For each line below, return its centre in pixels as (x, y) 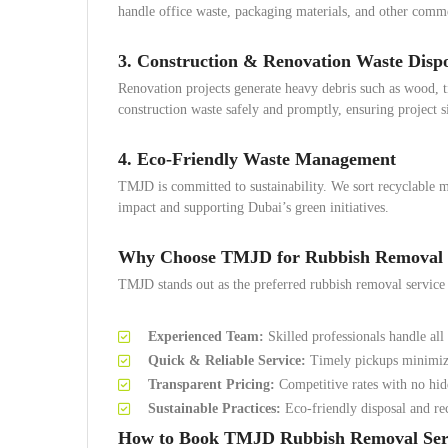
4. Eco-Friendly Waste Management (257, 159)
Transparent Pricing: (211, 384)
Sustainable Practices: (214, 408)
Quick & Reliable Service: (227, 360)
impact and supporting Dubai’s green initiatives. (253, 207)
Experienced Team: (206, 336)
